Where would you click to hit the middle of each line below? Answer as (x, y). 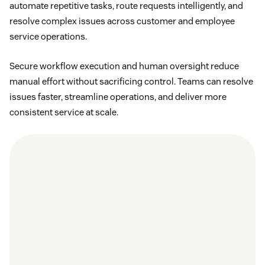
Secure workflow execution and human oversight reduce (124, 66)
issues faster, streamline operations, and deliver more (118, 97)
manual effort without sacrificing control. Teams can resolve (131, 82)
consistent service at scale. (64, 112)
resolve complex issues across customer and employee (122, 21)
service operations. (48, 37)
